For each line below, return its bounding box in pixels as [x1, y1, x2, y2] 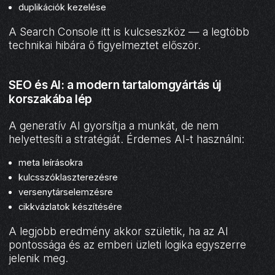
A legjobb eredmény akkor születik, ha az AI [9, 225, 229, 238]
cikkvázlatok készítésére [18, 201, 123, 212]
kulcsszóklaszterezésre [18, 172, 118, 183]
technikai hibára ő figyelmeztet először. [9, 38, 201, 52]
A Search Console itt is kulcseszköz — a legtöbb [9, 25, 250, 38]
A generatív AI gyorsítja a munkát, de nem [9, 118, 219, 132]
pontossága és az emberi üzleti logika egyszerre [9, 238, 247, 252]
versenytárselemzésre [18, 187, 114, 198]
